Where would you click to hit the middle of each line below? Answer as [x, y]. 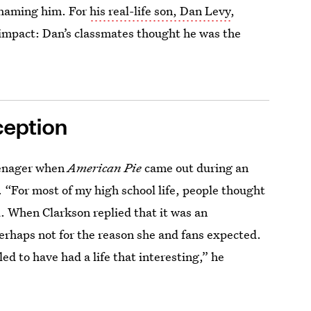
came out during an [197, 168]
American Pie [106, 168]
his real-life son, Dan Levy [160, 11]
